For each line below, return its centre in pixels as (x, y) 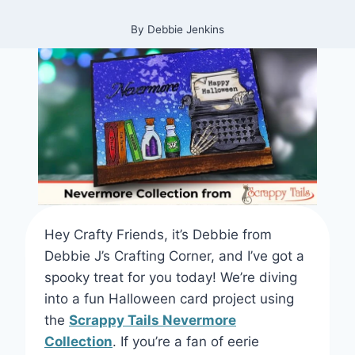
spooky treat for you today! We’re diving (171, 278)
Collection (78, 342)
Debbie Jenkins (185, 29)
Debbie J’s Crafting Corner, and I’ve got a (174, 256)
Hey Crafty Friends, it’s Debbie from (158, 235)
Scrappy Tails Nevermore (153, 321)
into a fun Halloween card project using (169, 299)
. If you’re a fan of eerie (186, 342)
